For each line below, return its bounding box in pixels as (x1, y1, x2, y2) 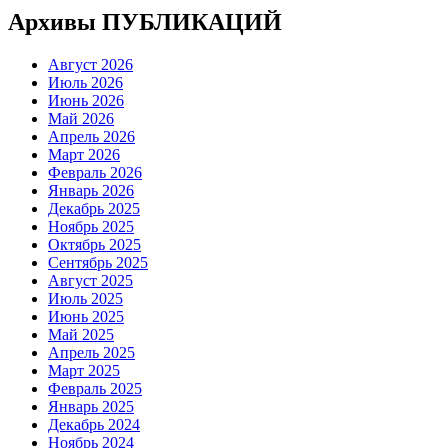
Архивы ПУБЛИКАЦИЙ (8, 8, 282, 35)
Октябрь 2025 (48, 235, 141, 253)
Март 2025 (48, 361, 120, 379)
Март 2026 (48, 145, 120, 163)
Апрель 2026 (48, 127, 135, 145)
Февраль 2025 (48, 379, 142, 397)
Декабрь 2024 (48, 415, 140, 433)
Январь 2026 (48, 181, 134, 199)
